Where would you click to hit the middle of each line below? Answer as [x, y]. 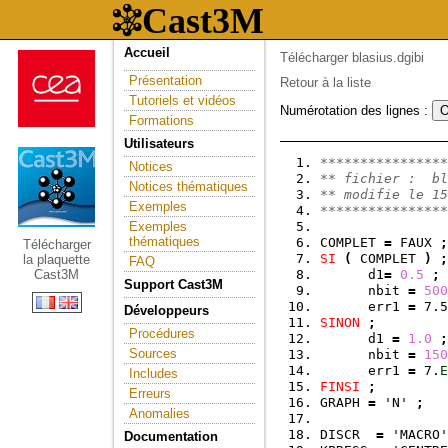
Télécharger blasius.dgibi [352, 57]
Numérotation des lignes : [356, 110]
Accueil [147, 52]
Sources [153, 353]
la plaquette [56, 259]
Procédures [162, 333]
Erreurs [150, 393]
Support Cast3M [173, 284]
